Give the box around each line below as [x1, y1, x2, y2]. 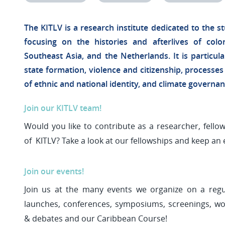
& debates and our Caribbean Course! [24, 213, 167, 224]
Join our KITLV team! [24, 102, 101, 114]
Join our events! [24, 166, 84, 177]
